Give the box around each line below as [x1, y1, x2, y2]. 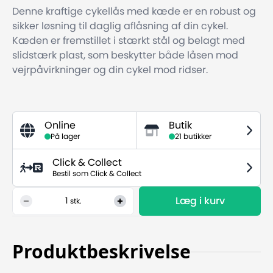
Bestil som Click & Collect [52, 170, 141, 177]
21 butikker [175, 133, 211, 140]
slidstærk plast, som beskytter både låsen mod [12, 51, 238, 60]
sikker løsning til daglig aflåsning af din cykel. [12, 21, 228, 31]
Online [44, 121, 76, 130]
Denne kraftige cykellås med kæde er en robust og [12, 7, 256, 16]
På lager [51, 133, 80, 140]
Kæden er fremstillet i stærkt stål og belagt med [12, 36, 245, 46]
